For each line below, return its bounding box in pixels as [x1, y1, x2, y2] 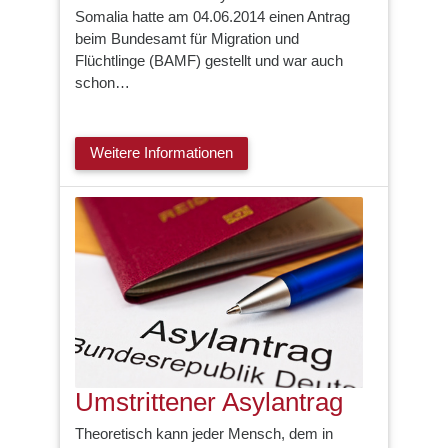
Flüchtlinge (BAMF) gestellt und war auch [75, 51, 343, 69]
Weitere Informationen [90, 144, 233, 162]
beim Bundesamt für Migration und [75, 29, 299, 47]
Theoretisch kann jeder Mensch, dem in [75, 425, 333, 443]
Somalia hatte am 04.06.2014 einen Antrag [75, 7, 350, 25]
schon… [75, 73, 130, 91]
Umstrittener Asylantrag [75, 386, 343, 417]
